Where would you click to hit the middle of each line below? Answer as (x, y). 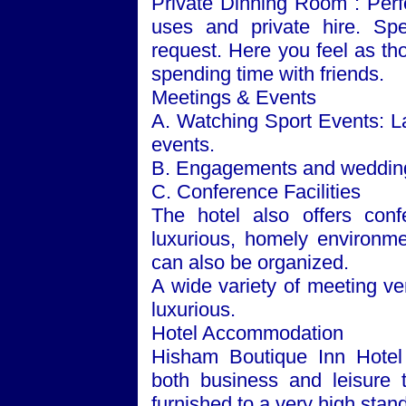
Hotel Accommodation (247, 333)
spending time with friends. (268, 74)
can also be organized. (250, 262)
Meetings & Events (234, 97)
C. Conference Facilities (256, 192)
